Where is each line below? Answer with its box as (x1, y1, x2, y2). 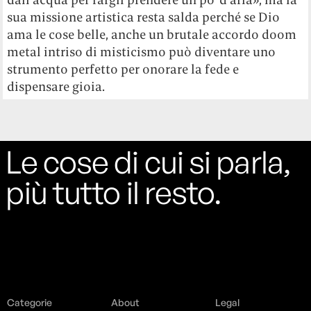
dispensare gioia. (7, 78, 106, 94)
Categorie (7, 296, 53, 308)
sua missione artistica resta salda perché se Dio (7, 8, 280, 25)
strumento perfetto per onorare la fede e (7, 60, 239, 77)
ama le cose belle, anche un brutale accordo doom (7, 26, 297, 42)
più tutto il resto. (6, 172, 222, 212)
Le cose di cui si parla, (6, 142, 291, 181)
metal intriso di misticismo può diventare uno (7, 43, 276, 60)
